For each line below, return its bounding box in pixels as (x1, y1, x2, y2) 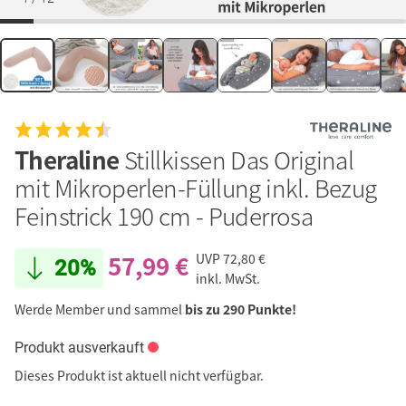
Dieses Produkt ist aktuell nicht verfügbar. (14, 366, 264, 385)
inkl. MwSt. (196, 269, 260, 288)
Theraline (14, 142, 124, 178)
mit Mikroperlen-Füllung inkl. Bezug (14, 170, 377, 206)
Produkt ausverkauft (14, 339, 144, 357)
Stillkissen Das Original (123, 142, 354, 178)
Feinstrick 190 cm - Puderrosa (14, 198, 314, 234)
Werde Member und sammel (14, 300, 185, 319)
